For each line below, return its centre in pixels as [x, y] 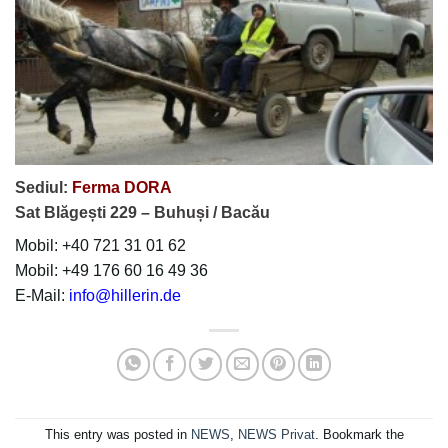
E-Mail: [42, 295]
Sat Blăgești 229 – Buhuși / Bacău [142, 212]
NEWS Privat [276, 435]
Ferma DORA [122, 187]
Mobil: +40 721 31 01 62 [100, 245]
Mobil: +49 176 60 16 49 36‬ [111, 270]
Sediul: [43, 187]
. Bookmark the [359, 435]
